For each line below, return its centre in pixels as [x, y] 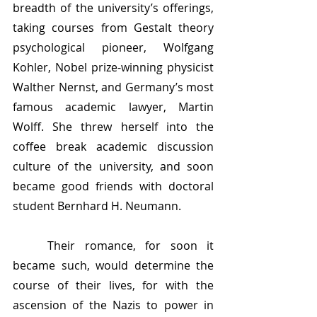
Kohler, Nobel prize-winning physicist [113, 68]
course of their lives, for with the [113, 286]
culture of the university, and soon [113, 167]
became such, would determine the [113, 266]
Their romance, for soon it [30, 246]
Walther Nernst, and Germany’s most [113, 87]
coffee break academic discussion [113, 147]
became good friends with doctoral [113, 186]
